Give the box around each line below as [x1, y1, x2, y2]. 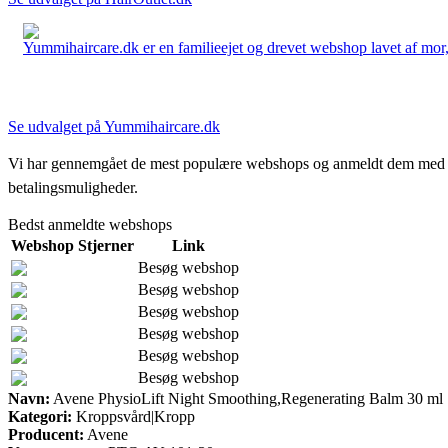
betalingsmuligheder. [8, 178, 138, 196]
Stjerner [78, 236, 134, 254]
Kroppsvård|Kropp [72, 407, 195, 425]
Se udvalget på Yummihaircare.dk [8, 117, 220, 135]
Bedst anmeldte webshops [8, 215, 172, 233]
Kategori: [8, 407, 72, 425]
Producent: [8, 425, 84, 443]
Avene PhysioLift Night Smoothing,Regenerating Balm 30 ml [50, 389, 443, 407]
